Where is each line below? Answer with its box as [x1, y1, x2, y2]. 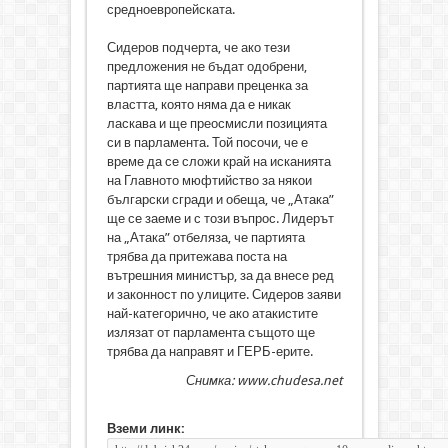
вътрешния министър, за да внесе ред [106, 267, 334, 283]
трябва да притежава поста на [106, 248, 287, 264]
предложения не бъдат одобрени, [106, 58, 307, 74]
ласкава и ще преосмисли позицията [106, 115, 327, 131]
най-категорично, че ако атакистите [106, 305, 318, 321]
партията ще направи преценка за [106, 77, 308, 93]
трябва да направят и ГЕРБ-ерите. [106, 343, 313, 359]
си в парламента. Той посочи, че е [106, 134, 308, 150]
